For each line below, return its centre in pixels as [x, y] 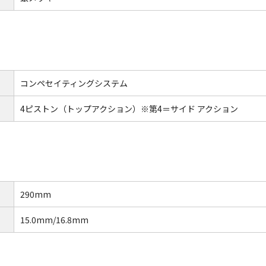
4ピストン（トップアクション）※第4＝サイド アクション [129, 109]
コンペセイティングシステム [74, 83]
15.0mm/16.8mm [54, 220]
